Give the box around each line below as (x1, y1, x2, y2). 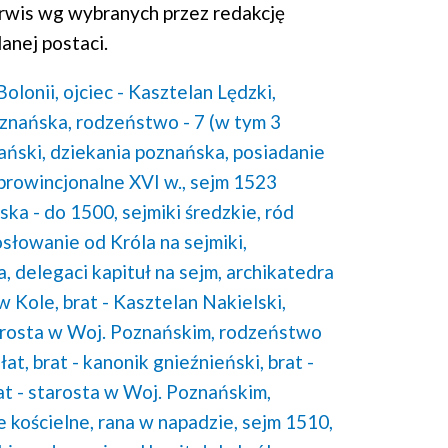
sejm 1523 (190, 169, 277, 193)
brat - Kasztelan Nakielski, (63, 289, 286, 313)
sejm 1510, (242, 409, 333, 433)
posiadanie (233, 139, 325, 163)
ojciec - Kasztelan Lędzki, (63, 79, 276, 103)
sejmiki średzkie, (122, 199, 261, 223)
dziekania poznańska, (50, 139, 229, 163)
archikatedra (226, 259, 334, 283)
